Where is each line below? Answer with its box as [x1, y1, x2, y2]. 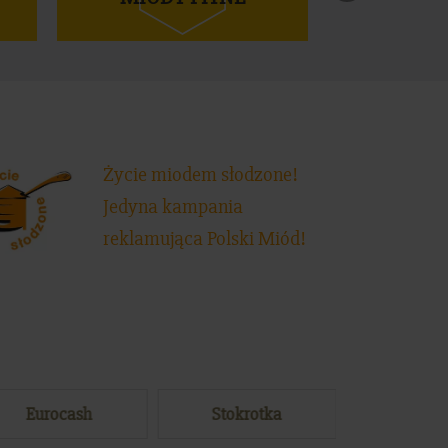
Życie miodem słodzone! [102, 162, 298, 187]
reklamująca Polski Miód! [102, 226, 306, 251]
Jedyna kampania [102, 194, 243, 219]
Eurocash [25, 403, 92, 425]
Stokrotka [212, 403, 283, 425]
